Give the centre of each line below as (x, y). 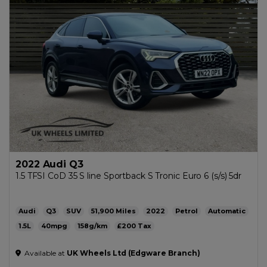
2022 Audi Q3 (49, 164)
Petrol (187, 211)
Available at (45, 253)
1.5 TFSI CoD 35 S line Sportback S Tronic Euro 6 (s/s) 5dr (129, 176)
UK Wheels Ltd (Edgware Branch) (133, 253)
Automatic (227, 211)
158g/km (92, 226)
